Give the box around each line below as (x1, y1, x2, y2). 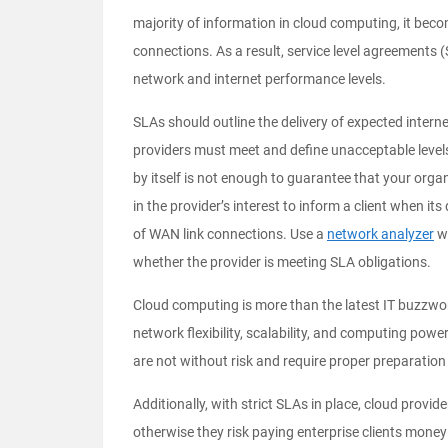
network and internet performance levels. (133, 71, 386, 88)
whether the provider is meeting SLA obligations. (133, 254, 431, 271)
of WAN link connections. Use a (133, 226, 327, 243)
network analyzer (327, 226, 434, 243)
